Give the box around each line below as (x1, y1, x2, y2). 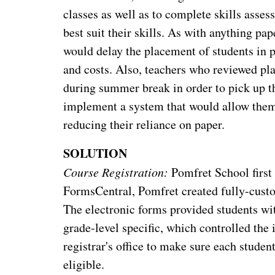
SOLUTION (63, 144, 128, 162)
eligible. (63, 255, 105, 273)
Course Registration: (63, 163, 169, 180)
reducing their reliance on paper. (63, 115, 225, 133)
